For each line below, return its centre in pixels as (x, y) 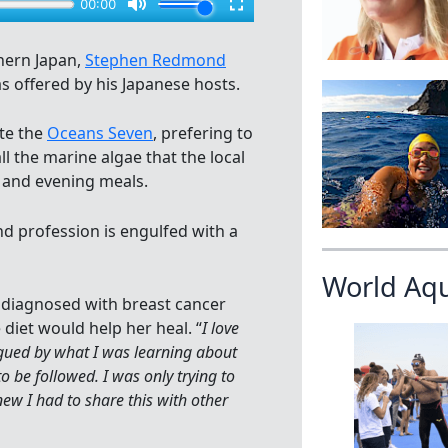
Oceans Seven (100, 133)
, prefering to (203, 133)
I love (220, 328)
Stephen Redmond (155, 59)
